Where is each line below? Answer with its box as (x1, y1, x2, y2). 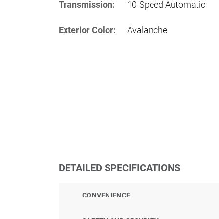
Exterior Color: (59, 24, 116, 35)
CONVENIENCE (82, 191, 131, 199)
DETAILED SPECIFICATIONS (59, 161, 180, 174)
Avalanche (127, 24, 167, 35)
